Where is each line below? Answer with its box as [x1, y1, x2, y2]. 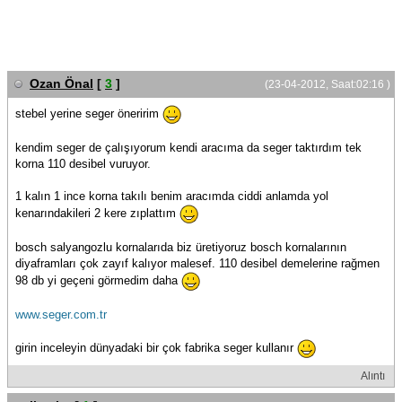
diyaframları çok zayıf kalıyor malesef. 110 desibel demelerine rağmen [15, 257, 380, 270]
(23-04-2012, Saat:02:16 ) [265, 78, 390, 91]
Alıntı [361, 370, 385, 382]
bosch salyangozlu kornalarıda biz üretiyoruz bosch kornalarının [15, 240, 346, 254]
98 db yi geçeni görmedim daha [15, 273, 181, 287]
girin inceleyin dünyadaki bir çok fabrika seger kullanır [15, 340, 297, 354]
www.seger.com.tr [15, 308, 107, 321]
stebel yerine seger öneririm [15, 106, 162, 120]
